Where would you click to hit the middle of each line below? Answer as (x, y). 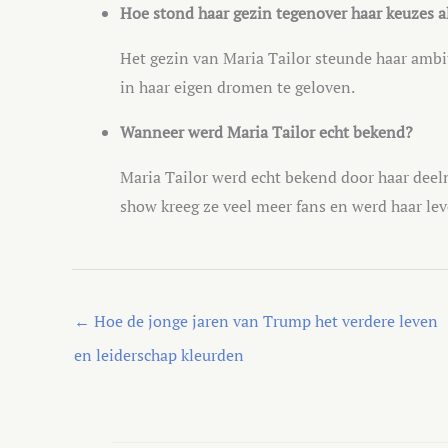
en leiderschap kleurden (159, 354)
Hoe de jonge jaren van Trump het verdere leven (264, 320)
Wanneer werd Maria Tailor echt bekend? (266, 131)
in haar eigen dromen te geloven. (237, 86)
